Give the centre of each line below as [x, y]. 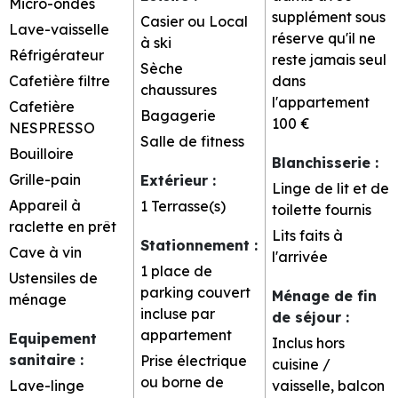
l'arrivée [300, 256]
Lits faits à [307, 235]
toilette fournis [322, 209]
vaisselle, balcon [328, 385]
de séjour [309, 317]
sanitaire [44, 359]
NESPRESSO [52, 127]
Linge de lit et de [330, 188]
